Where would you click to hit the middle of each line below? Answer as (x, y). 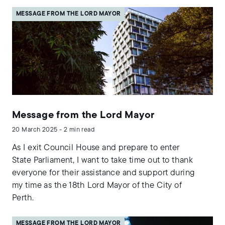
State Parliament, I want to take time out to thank (103, 161)
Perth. (23, 198)
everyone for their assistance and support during (104, 173)
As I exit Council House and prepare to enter (96, 148)
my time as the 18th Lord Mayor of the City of (97, 186)
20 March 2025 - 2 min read (53, 130)
